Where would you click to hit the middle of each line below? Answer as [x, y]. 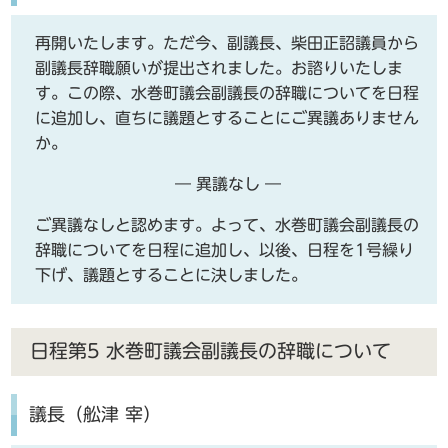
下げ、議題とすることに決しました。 [171, 274]
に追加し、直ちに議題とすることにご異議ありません [227, 117]
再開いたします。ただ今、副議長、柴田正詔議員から [227, 42]
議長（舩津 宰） [94, 415]
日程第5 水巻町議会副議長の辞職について [210, 351]
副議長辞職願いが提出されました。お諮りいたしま [219, 67]
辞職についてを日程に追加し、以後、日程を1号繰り [225, 249]
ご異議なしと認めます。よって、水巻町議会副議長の [227, 224]
